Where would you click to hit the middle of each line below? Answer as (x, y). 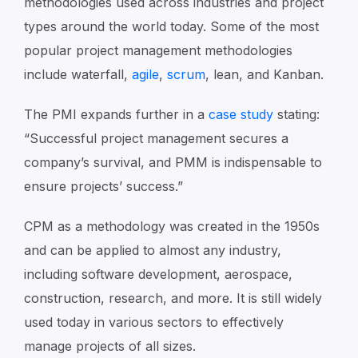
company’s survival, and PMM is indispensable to (173, 162)
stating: (296, 114)
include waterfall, (78, 74)
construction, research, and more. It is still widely (173, 298)
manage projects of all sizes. (110, 346)
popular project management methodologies (158, 50)
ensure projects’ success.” (103, 186)
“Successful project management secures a (156, 138)
